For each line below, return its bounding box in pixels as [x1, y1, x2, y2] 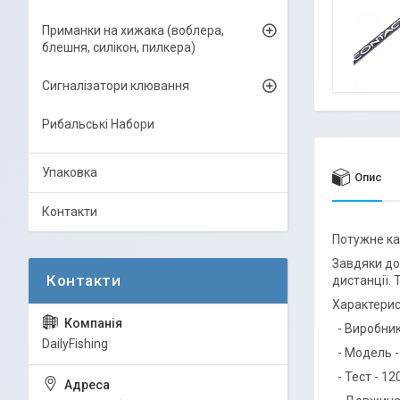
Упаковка [42, 165, 97, 179]
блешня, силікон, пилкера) [42, 40, 196, 54]
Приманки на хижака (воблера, [42, 23, 224, 37]
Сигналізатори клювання [42, 79, 189, 93]
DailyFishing [42, 337, 108, 351]
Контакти [42, 204, 97, 219]
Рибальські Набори [42, 117, 154, 131]
